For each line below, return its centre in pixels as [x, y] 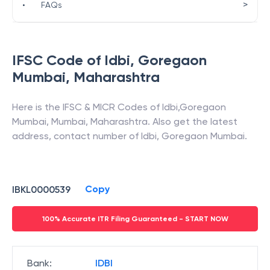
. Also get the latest [193, 121]
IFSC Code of [58, 60]
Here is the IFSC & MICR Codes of [87, 107]
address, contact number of [77, 136]
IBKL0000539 [41, 189]
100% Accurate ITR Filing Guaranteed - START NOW [135, 219]
